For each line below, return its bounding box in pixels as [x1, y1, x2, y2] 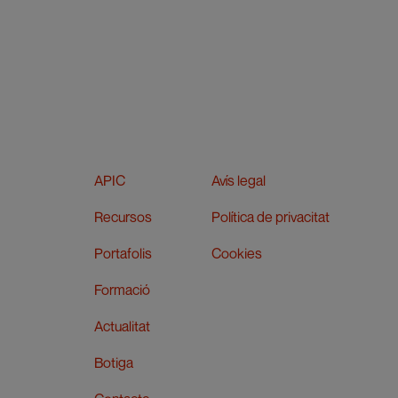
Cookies [211, 244, 262, 263]
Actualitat [93, 317, 150, 336]
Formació [93, 281, 150, 299]
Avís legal [211, 171, 266, 190]
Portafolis [93, 244, 152, 263]
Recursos [93, 208, 152, 227]
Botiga [93, 354, 133, 372]
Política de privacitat [211, 208, 330, 227]
